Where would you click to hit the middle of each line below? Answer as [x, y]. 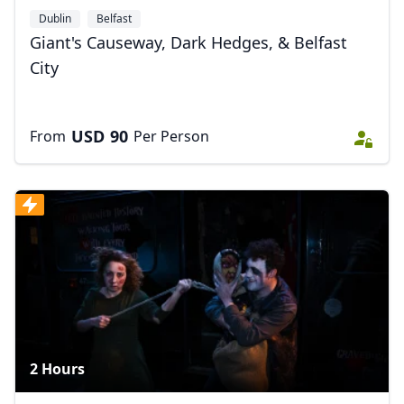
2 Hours [57, 369]
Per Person [171, 136]
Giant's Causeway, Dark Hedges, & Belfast [188, 42]
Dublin [55, 18]
